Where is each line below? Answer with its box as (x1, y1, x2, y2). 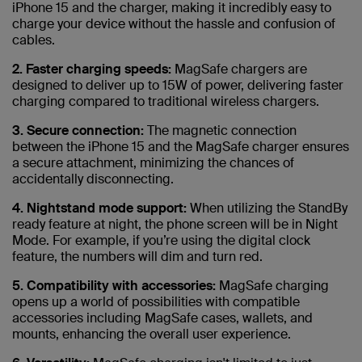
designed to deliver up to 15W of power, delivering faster (12, 77, 343, 95)
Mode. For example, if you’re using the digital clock (12, 232, 310, 250)
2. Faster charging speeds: (12, 61, 171, 78)
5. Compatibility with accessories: (12, 277, 216, 295)
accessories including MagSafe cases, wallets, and (12, 309, 313, 327)
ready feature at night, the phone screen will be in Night (12, 216, 338, 234)
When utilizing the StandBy (187, 200, 347, 217)
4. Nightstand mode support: (12, 200, 187, 217)
